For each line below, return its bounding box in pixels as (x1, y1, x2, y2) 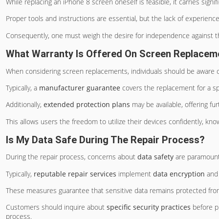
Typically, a (6, 83, 39, 92)
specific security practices (107, 202, 191, 212)
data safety (137, 152, 174, 162)
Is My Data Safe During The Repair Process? (6, 134, 205, 146)
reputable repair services (34, 169, 116, 178)
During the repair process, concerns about (6, 152, 137, 162)
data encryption (153, 169, 205, 178)
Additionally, (6, 100, 44, 109)
